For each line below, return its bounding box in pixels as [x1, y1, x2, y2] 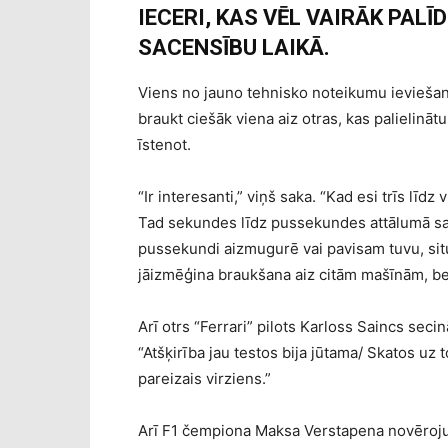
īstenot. [138, 135, 191, 155]
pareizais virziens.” [138, 369, 271, 389]
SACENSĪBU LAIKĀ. [138, 35, 330, 61]
